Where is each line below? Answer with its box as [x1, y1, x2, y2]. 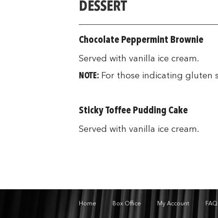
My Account [157, 201, 189, 207]
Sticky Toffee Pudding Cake [79, 106, 188, 116]
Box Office [112, 201, 141, 207]
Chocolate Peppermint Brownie [79, 36, 203, 45]
